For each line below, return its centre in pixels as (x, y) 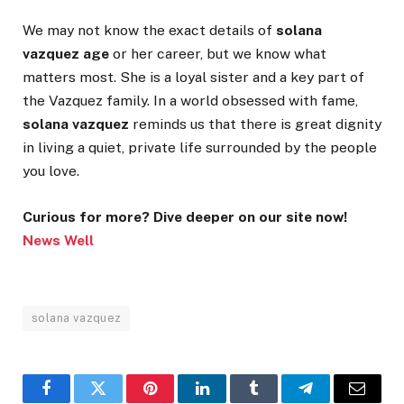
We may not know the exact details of (149, 31)
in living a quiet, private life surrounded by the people (200, 148)
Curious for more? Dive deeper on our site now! (185, 216)
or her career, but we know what (218, 54)
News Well (58, 240)
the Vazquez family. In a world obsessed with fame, (190, 101)
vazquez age (66, 54)
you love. (51, 171)
